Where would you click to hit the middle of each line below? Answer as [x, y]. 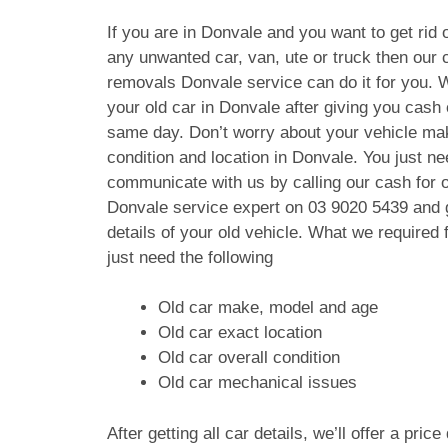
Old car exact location [240, 332]
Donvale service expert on [207, 207]
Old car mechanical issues [257, 382]
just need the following [190, 257]
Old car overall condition [249, 357]
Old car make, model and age [268, 307]
